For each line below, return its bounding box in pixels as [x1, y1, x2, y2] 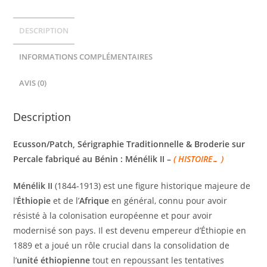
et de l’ [51, 194, 80, 206]
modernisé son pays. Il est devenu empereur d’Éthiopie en [13, 224, 247, 236]
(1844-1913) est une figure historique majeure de [52, 179, 251, 191]
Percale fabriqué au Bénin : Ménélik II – [13, 153, 174, 164]
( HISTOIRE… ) [173, 153, 224, 164]
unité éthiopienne [17, 254, 91, 266]
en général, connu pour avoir [109, 194, 228, 206]
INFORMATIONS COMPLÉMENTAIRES [19, 51, 153, 62]
